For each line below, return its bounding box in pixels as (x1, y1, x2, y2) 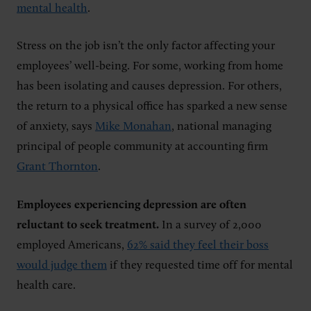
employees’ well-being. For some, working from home (17, 60, 283, 73)
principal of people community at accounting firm (17, 141, 268, 153)
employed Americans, (17, 239, 127, 251)
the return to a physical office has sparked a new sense (17, 101, 287, 113)
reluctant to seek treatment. (17, 219, 159, 231)
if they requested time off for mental (107, 259, 293, 271)
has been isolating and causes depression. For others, (17, 81, 282, 93)
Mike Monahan (95, 121, 171, 133)
